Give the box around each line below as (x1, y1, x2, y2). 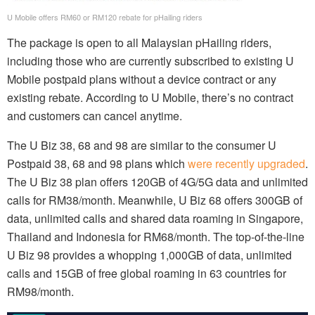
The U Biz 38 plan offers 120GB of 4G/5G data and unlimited (7, 174, 308, 191)
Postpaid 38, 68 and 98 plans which (7, 155, 188, 172)
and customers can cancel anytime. (7, 108, 182, 124)
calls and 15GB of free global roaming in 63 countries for (7, 265, 286, 282)
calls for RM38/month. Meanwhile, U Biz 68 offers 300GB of (7, 192, 302, 209)
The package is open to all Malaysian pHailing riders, (7, 34, 271, 51)
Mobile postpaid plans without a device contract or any (7, 71, 276, 88)
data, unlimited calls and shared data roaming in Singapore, (7, 210, 303, 227)
